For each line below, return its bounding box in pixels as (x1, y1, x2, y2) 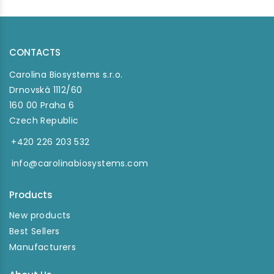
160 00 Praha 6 (9, 99, 75, 111)
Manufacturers (9, 241, 76, 253)
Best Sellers (9, 225, 60, 237)
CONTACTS (9, 46, 61, 59)
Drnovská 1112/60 (9, 84, 83, 96)
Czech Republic (9, 114, 79, 127)
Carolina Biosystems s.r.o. (9, 68, 123, 81)
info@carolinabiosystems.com (11, 157, 149, 169)
